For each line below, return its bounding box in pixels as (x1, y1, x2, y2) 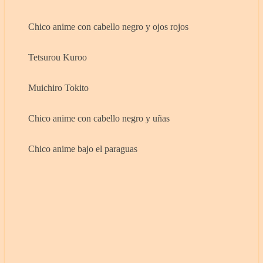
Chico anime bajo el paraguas (28, 144, 137, 154)
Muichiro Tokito (28, 83, 89, 93)
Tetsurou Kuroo (28, 52, 87, 63)
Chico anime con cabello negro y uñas (28, 113, 170, 124)
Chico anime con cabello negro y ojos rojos (28, 22, 188, 32)
